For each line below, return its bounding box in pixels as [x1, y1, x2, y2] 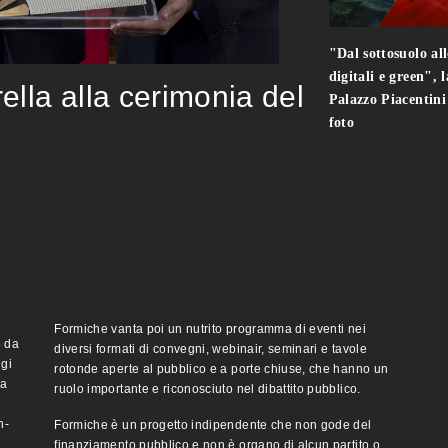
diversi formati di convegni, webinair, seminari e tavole [54, 342, 367, 357]
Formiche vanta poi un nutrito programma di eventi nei [54, 322, 366, 337]
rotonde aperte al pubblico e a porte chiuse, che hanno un [54, 362, 389, 377]
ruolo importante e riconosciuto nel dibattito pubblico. [54, 382, 361, 397]
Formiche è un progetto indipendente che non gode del [54, 418, 372, 433]
